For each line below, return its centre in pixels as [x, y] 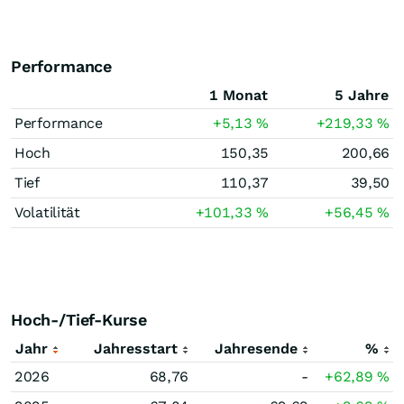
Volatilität [47, 212]
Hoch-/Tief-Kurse [79, 320]
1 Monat [239, 95]
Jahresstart [136, 349]
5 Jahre [362, 95]
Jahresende [256, 349]
